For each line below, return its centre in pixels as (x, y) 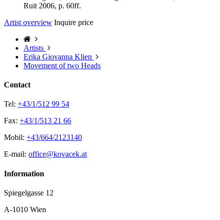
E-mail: (16, 154)
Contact (17, 85)
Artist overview (28, 22)
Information (24, 173)
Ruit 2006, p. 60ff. (52, 5)
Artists (34, 48)
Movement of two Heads (62, 65)
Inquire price (74, 22)
